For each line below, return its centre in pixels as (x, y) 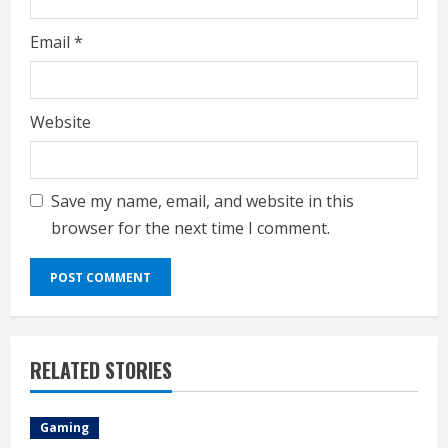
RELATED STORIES (101, 370)
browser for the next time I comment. (190, 228)
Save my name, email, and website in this (202, 201)
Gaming (64, 427)
